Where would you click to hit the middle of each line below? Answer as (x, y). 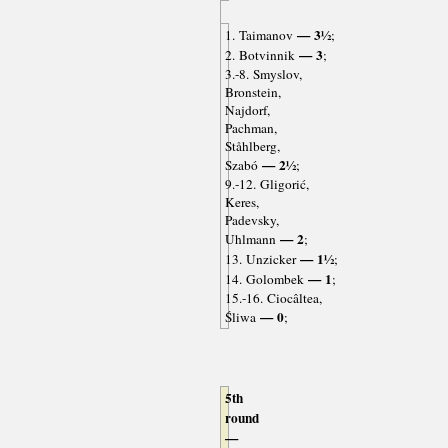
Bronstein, (252, 92)
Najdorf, (247, 110)
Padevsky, (251, 220)
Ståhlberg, (252, 146)
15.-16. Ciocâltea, (273, 298)
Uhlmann (250, 239)
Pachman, (250, 128)
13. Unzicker (260, 259)
